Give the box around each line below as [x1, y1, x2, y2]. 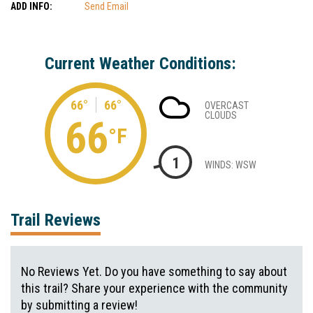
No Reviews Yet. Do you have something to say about [21, 264, 287, 279]
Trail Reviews [10, 210, 101, 230]
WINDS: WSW [205, 159, 256, 170]
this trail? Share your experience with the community [21, 281, 288, 296]
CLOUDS [205, 110, 237, 121]
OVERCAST [205, 100, 249, 111]
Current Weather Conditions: [45, 54, 236, 73]
